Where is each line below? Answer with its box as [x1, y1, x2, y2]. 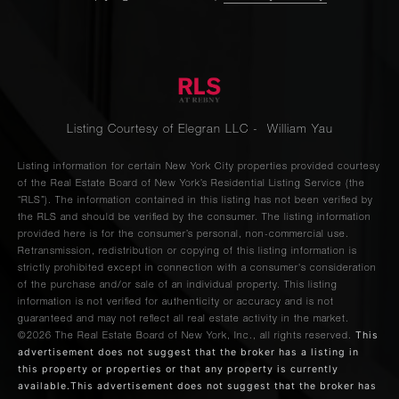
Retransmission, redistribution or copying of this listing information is [18, 247, 357, 257]
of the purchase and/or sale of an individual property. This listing [18, 281, 338, 291]
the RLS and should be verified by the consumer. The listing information [18, 213, 371, 224]
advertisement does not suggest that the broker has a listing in [18, 346, 359, 359]
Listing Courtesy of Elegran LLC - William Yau [66, 124, 333, 137]
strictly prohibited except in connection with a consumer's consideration [18, 264, 377, 274]
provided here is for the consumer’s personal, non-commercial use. [18, 230, 349, 240]
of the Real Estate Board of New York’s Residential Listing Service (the [18, 179, 365, 190]
